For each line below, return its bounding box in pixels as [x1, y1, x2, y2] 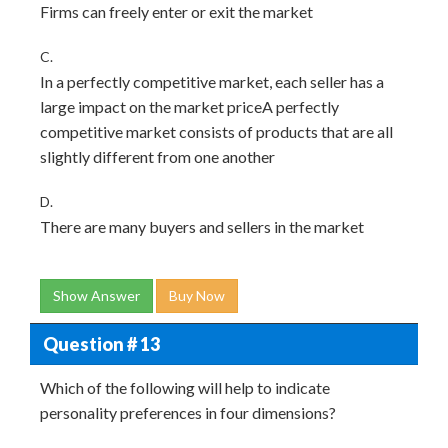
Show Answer [53, 287, 140, 304]
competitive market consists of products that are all [40, 122, 393, 141]
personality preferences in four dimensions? [40, 403, 336, 422]
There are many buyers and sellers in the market [40, 217, 364, 236]
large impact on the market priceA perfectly [40, 97, 339, 116]
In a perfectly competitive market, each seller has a [40, 72, 384, 91]
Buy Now [169, 287, 225, 304]
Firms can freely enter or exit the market [40, 2, 313, 21]
